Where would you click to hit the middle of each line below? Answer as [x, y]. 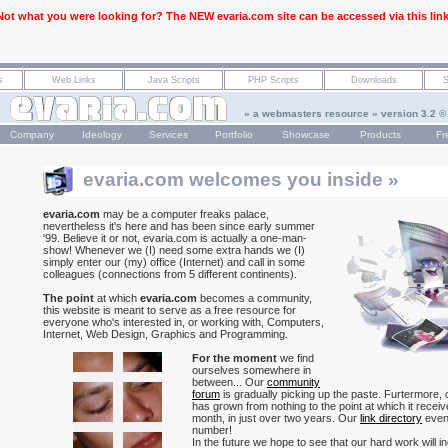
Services [168, 134]
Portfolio [233, 134]
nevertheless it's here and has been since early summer [179, 226]
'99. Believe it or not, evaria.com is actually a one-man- [175, 238]
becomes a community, [254, 298]
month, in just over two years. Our [276, 418]
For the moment [234, 358]
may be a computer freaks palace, [184, 214]
